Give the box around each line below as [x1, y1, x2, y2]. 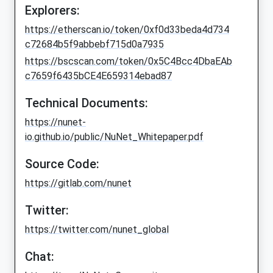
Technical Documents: [25, 96, 148, 111]
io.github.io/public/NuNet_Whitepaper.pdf [25, 131, 204, 143]
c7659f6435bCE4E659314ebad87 [25, 70, 172, 82]
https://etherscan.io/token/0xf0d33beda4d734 [25, 24, 229, 36]
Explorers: [25, 3, 80, 18]
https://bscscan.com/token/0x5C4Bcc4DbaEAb [25, 55, 232, 68]
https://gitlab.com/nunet [25, 177, 132, 190]
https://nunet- [25, 116, 86, 129]
